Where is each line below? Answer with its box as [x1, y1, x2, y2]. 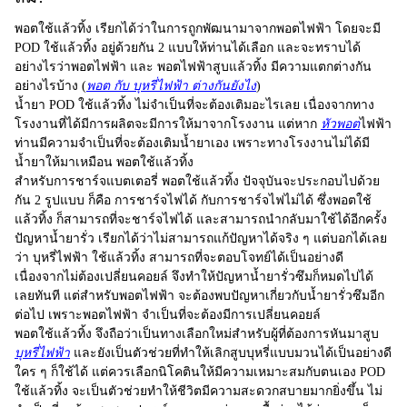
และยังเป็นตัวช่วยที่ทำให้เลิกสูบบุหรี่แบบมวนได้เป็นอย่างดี [70, 345, 392, 360]
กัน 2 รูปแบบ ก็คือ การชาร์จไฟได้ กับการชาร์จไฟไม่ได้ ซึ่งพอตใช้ [15, 193, 372, 207]
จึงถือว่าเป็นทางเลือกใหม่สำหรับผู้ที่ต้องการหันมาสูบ [95, 326, 379, 341]
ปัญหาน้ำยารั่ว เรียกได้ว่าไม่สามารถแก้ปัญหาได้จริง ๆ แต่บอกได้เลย [15, 231, 387, 245]
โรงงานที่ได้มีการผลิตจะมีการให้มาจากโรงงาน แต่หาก [15, 116, 321, 131]
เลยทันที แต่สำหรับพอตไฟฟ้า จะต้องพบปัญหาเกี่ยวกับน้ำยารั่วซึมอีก [15, 288, 384, 303]
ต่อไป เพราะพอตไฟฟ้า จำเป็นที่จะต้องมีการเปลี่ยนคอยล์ [15, 307, 321, 322]
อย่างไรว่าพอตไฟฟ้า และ [15, 59, 157, 74]
